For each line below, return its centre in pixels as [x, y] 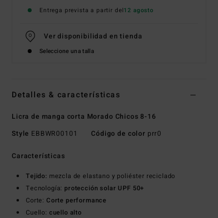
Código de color [118, 134]
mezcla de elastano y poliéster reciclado [111, 176]
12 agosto [139, 10]
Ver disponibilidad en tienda [93, 36]
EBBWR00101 [54, 134]
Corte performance [76, 200]
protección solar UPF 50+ [103, 188]
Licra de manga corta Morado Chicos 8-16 [84, 117]
